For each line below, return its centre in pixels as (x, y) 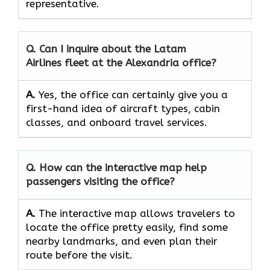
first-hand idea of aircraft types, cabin (123, 109)
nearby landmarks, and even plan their (122, 241)
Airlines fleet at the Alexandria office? (121, 63)
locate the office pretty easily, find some (127, 228)
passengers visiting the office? (100, 182)
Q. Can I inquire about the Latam (106, 49)
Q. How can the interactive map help (116, 168)
